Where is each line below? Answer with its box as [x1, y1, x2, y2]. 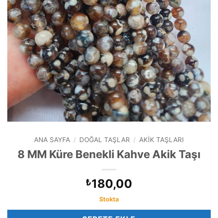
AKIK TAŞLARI [139, 136, 184, 144]
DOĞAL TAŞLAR [79, 136, 130, 144]
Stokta [99, 196, 119, 203]
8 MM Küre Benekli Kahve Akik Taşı [18, 147, 200, 161]
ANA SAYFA [34, 136, 70, 144]
